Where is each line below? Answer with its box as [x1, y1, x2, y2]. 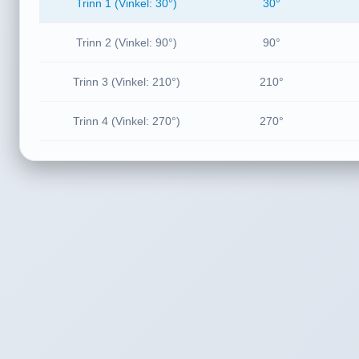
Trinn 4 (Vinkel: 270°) [73, 115, 180, 127]
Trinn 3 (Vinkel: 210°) [73, 75, 180, 88]
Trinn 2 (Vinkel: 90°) [76, 36, 177, 49]
